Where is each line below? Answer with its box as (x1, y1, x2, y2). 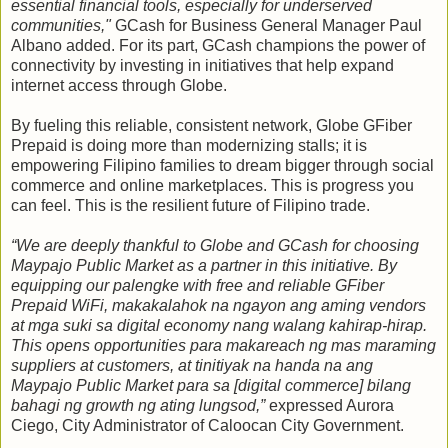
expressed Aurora (265, 396, 394, 414)
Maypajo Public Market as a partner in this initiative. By (11, 256, 397, 274)
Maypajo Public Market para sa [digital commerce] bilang (11, 376, 411, 394)
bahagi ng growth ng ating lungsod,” (11, 396, 265, 414)
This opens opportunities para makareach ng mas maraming (11, 336, 436, 354)
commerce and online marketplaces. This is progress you (11, 176, 414, 194)
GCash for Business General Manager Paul (111, 16, 422, 34)
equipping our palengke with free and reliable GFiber (11, 276, 384, 294)
